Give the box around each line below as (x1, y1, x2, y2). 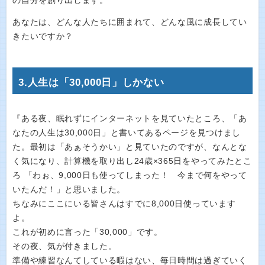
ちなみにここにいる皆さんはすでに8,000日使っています (12, 199, 236, 208)
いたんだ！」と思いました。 (12, 185, 126, 194)
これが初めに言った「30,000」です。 (12, 227, 163, 237)
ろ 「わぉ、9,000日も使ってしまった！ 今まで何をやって (12, 170, 247, 180)
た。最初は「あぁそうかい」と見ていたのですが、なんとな (12, 142, 247, 151)
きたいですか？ (12, 31, 73, 41)
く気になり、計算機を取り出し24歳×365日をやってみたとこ (12, 156, 252, 166)
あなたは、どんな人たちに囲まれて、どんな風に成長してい (12, 17, 247, 27)
